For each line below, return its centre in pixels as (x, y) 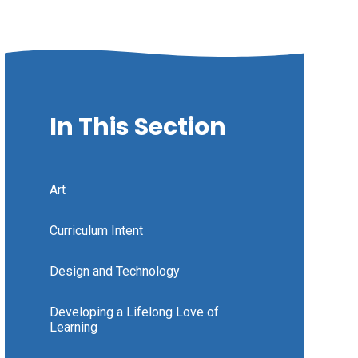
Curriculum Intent (96, 231)
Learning (73, 328)
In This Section (137, 127)
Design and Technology (114, 272)
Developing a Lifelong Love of (134, 312)
